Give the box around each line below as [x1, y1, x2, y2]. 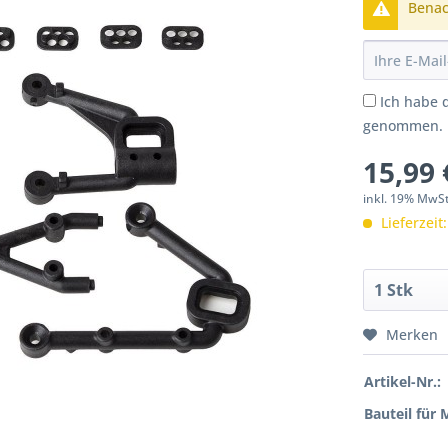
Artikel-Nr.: [364, 372, 442, 392]
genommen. [363, 116, 444, 136]
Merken [386, 325, 439, 345]
